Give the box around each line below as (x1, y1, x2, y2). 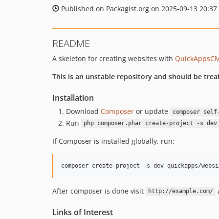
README (52, 37, 90, 50)
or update (134, 107, 170, 116)
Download (66, 107, 101, 116)
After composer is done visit (52, 186, 146, 196)
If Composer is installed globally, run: (52, 136, 175, 146)
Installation (52, 92, 94, 103)
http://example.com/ (148, 188, 213, 195)
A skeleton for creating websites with (52, 54, 175, 63)
